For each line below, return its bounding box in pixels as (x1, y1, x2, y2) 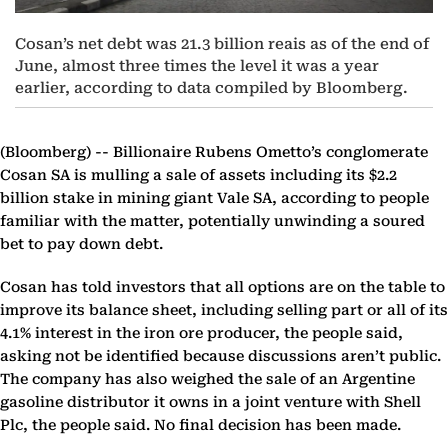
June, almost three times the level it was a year (15, 56, 379, 75)
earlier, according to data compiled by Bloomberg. (15, 78, 408, 97)
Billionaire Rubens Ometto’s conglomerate (109, 143, 428, 161)
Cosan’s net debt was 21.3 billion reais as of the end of (15, 34, 429, 53)
